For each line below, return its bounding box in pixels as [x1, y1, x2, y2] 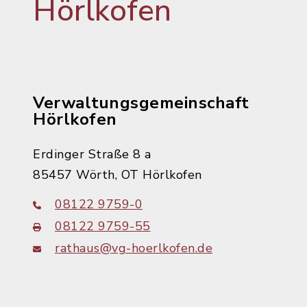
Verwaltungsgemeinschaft [33, 92, 249, 114]
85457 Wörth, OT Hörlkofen [33, 167, 202, 183]
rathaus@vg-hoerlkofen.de [55, 240, 212, 256]
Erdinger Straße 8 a [33, 146, 151, 162]
